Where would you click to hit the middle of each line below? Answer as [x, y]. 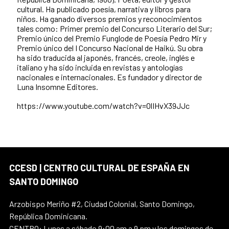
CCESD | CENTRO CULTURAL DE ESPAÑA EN [99, 167]
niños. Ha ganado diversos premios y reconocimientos [109, 18]
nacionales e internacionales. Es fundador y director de [109, 77]
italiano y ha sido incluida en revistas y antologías [100, 67]
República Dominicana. [48, 216]
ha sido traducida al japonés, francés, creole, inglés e [106, 57]
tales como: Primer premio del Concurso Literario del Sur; [114, 28]
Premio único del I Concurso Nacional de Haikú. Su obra [110, 48]
